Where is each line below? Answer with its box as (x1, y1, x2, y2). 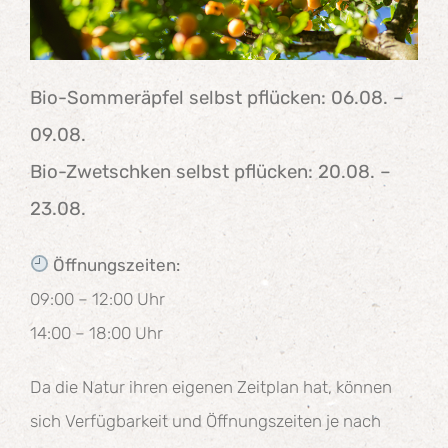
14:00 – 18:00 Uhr (29, 322, 163, 343)
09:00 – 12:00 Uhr (29, 288, 165, 309)
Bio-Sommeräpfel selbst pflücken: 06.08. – (29, 86, 404, 109)
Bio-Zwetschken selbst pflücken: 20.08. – (29, 160, 391, 183)
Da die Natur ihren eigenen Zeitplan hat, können (29, 376, 392, 397)
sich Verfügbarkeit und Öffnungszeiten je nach (29, 410, 381, 431)
